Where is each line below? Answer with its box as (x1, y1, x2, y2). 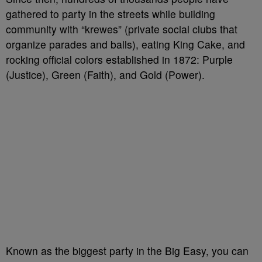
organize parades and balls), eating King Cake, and (6, 37, 245, 51)
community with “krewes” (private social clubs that (6, 22, 237, 36)
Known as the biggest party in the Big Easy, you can (6, 243, 249, 258)
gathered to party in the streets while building (6, 6, 215, 21)
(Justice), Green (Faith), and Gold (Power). (6, 67, 205, 82)
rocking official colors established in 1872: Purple (6, 52, 233, 67)
